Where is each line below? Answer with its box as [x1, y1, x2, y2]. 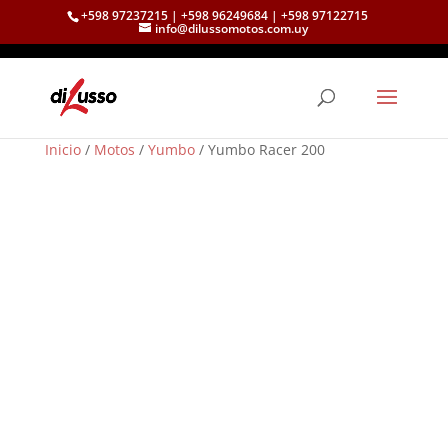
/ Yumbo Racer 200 [194, 140, 325, 159]
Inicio [44, 140, 81, 159]
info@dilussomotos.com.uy [155, 20, 309, 37]
